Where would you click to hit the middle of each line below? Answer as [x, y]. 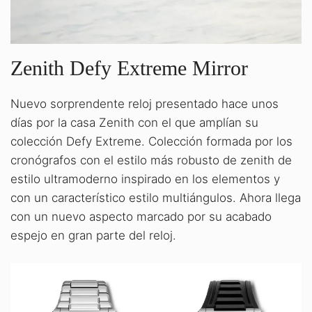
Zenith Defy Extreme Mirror [129, 68]
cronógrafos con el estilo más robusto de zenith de [151, 161]
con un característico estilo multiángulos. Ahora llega [156, 198]
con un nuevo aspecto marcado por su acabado [141, 217]
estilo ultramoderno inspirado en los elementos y [145, 179]
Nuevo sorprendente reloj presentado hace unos [145, 104]
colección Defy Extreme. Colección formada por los [151, 142]
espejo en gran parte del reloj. [93, 236]
